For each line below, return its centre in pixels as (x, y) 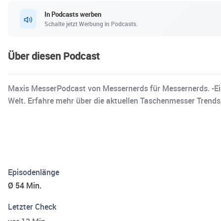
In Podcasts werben (73, 14)
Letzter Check (32, 207)
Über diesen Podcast (54, 56)
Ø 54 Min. (25, 186)
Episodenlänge (34, 172)
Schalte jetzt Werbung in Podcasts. (91, 23)
